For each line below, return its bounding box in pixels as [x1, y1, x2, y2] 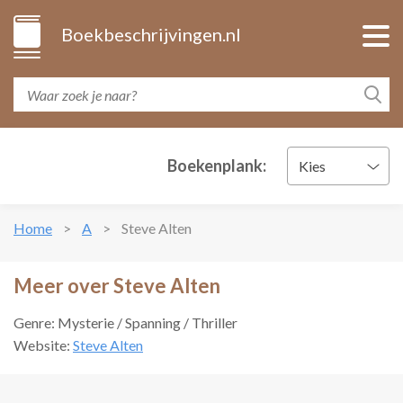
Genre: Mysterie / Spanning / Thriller [13, 314, 237, 331]
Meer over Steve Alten [13, 273, 220, 298]
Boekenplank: [167, 156, 266, 175]
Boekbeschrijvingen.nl [61, 23, 241, 45]
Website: [13, 336, 73, 354]
